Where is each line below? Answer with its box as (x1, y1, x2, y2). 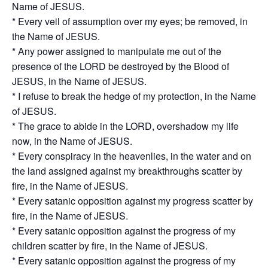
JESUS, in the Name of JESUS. (12, 74, 147, 89)
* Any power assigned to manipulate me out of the (12, 44, 221, 59)
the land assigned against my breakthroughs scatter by (12, 164, 242, 178)
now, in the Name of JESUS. (12, 134, 132, 148)
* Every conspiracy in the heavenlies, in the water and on (12, 149, 251, 163)
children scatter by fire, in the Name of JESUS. (12, 239, 208, 253)
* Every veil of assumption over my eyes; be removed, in (12, 14, 248, 29)
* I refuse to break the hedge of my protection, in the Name (12, 89, 256, 103)
